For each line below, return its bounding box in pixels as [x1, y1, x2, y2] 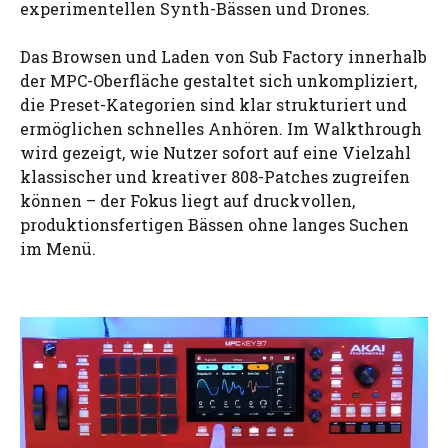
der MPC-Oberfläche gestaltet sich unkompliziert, [20, 69, 417, 91]
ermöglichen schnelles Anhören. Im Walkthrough [20, 117, 422, 139]
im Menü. [20, 237, 96, 259]
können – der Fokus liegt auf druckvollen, [20, 189, 355, 211]
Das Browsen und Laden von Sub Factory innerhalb [20, 45, 427, 67]
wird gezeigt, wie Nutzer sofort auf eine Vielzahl [20, 141, 411, 163]
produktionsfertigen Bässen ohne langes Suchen [20, 213, 409, 235]
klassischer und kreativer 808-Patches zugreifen [20, 165, 410, 187]
